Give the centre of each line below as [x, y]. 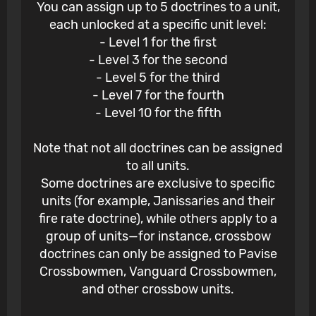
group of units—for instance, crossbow [158, 237]
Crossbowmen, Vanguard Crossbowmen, [158, 272]
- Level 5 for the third [158, 78]
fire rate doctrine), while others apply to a [158, 219]
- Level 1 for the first [158, 43]
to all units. [158, 166]
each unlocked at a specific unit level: [158, 25]
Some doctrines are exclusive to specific [158, 184]
